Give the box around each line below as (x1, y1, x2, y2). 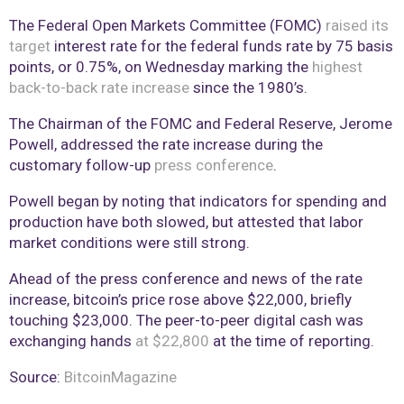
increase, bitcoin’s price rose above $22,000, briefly (9, 290, 352, 309)
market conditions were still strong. (9, 234, 250, 252)
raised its (326, 16, 389, 35)
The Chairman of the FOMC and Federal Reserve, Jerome (9, 115, 392, 133)
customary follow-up (9, 156, 154, 175)
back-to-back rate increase (9, 78, 189, 97)
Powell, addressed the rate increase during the (9, 135, 323, 154)
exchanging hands (9, 332, 135, 351)
